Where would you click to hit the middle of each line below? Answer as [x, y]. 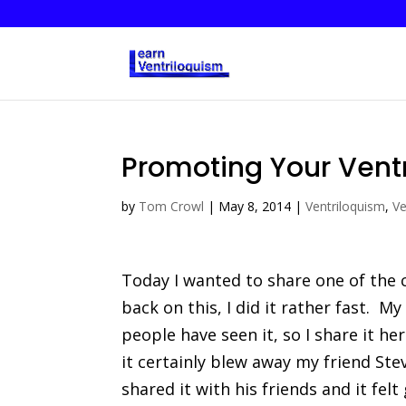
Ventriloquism [346, 206]
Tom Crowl [172, 206]
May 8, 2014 [255, 206]
